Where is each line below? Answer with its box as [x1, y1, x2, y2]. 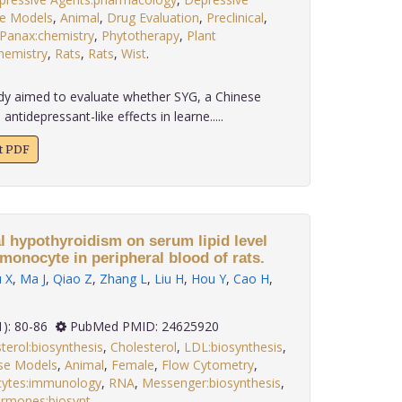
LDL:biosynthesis [183, 338, 283, 355]
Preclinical [205, 9, 264, 26]
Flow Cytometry [161, 356, 254, 373]
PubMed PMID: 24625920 [66, 318, 219, 335]
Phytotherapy [100, 27, 179, 44]
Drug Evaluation [106, 9, 199, 26]
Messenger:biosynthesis [141, 374, 281, 391]
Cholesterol [109, 338, 177, 355]
